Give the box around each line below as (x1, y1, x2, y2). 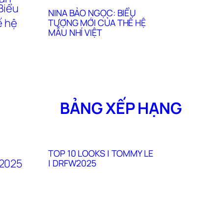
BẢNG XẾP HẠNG (60, 97, 182, 119)
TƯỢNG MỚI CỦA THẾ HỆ (48, 17, 146, 29)
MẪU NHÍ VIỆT (48, 27, 102, 39)
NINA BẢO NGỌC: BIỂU (48, 7, 137, 19)
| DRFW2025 (48, 157, 97, 169)
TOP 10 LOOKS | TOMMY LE (48, 147, 153, 160)
